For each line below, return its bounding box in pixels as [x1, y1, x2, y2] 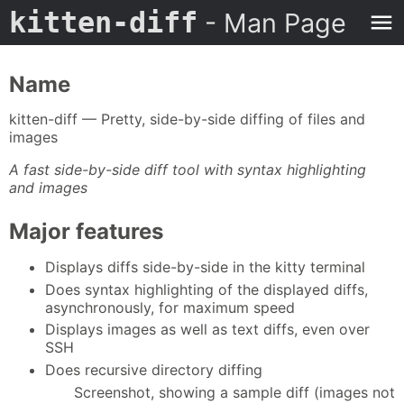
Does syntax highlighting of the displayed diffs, [45, 280, 368, 298]
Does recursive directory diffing [45, 361, 262, 380]
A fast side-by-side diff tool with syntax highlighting [9, 161, 366, 179]
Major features [9, 218, 163, 245]
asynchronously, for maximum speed [45, 298, 295, 317]
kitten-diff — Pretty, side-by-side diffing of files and [9, 110, 365, 129]
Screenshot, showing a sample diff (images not [74, 382, 395, 401]
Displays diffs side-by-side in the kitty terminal [45, 257, 365, 276]
